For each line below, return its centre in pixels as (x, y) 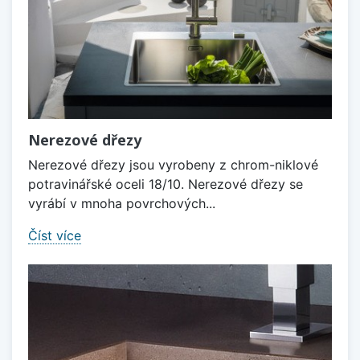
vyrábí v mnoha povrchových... (122, 203)
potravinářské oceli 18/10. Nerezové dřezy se (166, 184)
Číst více (55, 235)
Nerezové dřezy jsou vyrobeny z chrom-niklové (173, 164)
